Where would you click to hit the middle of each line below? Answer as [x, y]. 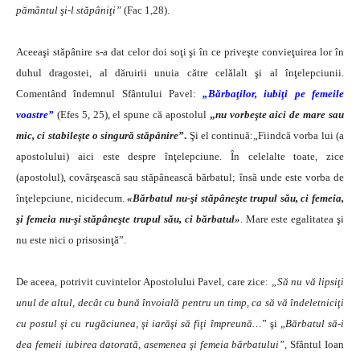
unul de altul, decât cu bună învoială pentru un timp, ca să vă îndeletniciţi [180, 302]
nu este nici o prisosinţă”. [71, 239]
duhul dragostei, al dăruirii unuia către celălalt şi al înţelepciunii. [180, 72]
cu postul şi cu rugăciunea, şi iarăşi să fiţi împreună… [139, 323]
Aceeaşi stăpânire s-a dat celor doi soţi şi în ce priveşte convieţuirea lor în [180, 51]
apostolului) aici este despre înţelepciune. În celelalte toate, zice [180, 156]
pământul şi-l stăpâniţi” [69, 10]
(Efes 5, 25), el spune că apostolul [131, 114]
